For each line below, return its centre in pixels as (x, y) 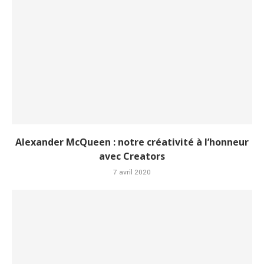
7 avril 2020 (132, 173)
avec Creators (132, 156)
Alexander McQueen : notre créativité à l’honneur (132, 142)
